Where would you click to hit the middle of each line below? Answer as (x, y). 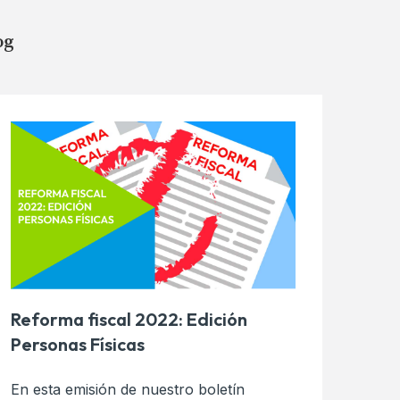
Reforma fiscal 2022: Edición (129, 319)
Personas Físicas (77, 344)
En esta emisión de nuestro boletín (127, 389)
